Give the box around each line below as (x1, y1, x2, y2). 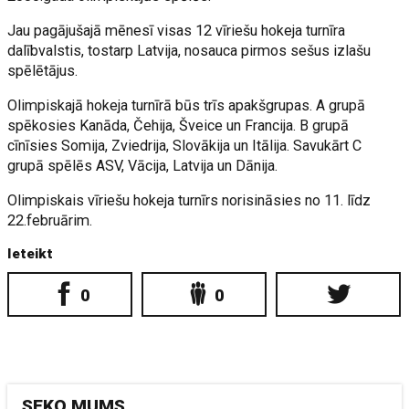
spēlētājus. (7, 61, 79, 79)
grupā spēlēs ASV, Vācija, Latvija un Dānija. (7, 156, 278, 174)
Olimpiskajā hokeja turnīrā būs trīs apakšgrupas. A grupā (7, 96, 366, 114)
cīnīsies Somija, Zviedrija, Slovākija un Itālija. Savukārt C (7, 136, 362, 154)
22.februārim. (7, 211, 93, 229)
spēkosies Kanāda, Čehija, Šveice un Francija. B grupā (7, 116, 350, 134)
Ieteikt (7, 245, 54, 262)
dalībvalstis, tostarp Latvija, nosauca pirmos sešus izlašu (7, 41, 372, 59)
